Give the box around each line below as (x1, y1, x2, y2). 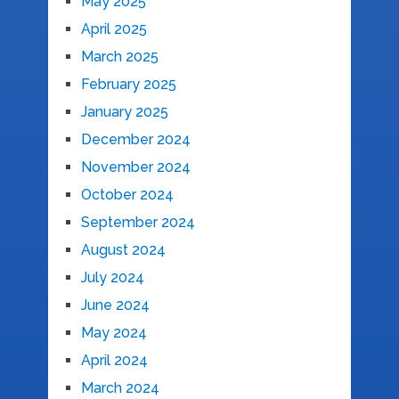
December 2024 (80, 131, 191, 149)
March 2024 (80, 379, 159, 397)
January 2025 (80, 103, 168, 121)
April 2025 (80, 20, 147, 38)
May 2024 (80, 324, 147, 342)
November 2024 (80, 159, 191, 176)
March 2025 (80, 48, 159, 66)
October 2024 (80, 186, 174, 204)
